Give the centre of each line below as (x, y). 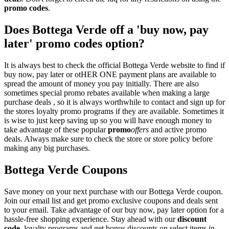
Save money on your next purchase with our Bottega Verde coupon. (113, 191)
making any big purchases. (47, 148)
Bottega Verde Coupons (66, 169)
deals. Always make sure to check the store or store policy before (108, 139)
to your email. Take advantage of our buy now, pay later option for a (114, 210)
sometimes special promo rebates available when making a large (107, 93)
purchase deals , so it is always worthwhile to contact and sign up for (114, 102)
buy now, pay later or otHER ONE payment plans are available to (110, 74)
